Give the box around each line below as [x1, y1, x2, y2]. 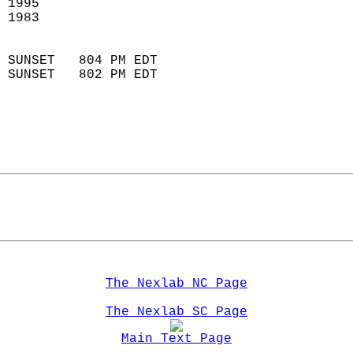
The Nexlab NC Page [106, 277, 247, 291]
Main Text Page [121, 332, 232, 346]
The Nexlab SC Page [106, 305, 247, 319]
